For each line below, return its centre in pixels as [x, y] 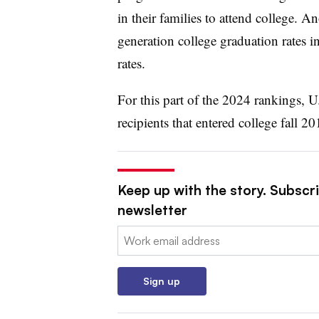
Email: [132, 234]
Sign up [162, 281]
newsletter [152, 210]
